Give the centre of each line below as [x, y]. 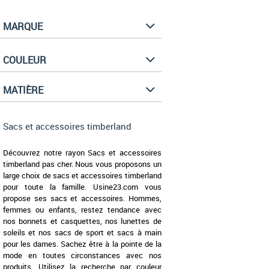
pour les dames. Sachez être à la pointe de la [82, 244]
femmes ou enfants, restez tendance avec [82, 210]
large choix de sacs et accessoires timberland [82, 176]
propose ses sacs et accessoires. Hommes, [82, 198]
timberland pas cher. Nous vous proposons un [82, 164]
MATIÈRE [23, 90]
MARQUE [23, 27]
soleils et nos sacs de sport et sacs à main [82, 233]
